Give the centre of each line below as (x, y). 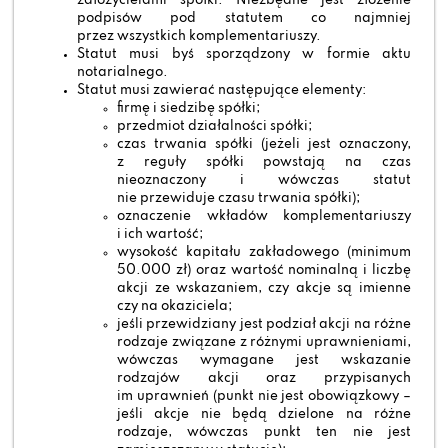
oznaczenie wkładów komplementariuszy (264, 216)
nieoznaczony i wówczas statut (264, 180)
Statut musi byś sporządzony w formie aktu (244, 54)
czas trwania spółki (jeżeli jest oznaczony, (264, 144)
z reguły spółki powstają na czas (264, 162)
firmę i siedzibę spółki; (189, 108)
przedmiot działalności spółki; (215, 126)
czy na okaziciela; (175, 306)
